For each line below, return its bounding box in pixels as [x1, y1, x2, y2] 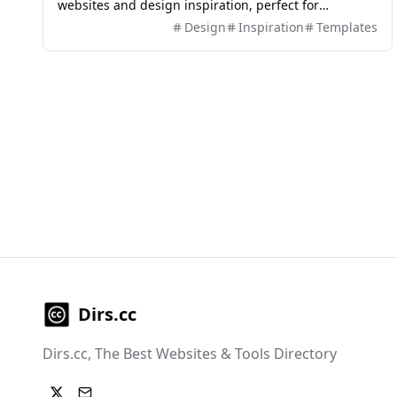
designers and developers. [58, 16, 216, 33]
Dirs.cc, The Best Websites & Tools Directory [43, 344, 337, 363]
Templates [315, 19, 378, 35]
